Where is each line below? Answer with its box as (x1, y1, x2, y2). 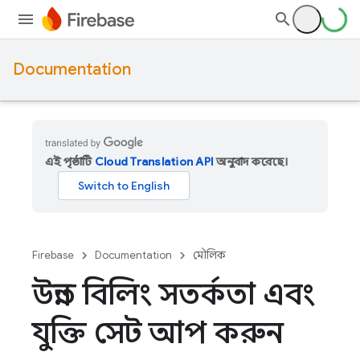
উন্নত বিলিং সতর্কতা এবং (32, 275, 315, 313)
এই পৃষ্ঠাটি (45, 154, 95, 169)
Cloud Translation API (94, 154, 214, 169)
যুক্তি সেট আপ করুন (32, 313, 284, 352)
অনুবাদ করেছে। (214, 154, 288, 169)
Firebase (32, 248, 74, 262)
